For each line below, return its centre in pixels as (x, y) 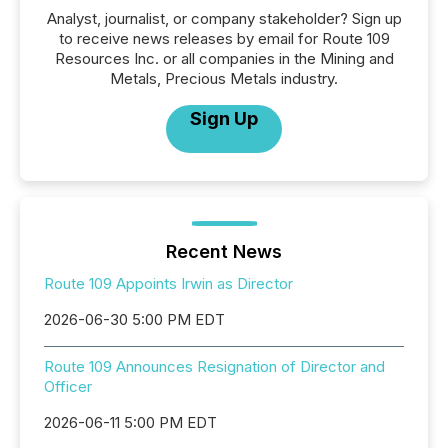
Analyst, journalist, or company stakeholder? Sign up (224, 19)
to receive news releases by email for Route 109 (224, 39)
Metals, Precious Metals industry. (224, 79)
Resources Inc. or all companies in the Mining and (224, 59)
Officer (68, 387)
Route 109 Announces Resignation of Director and (214, 367)
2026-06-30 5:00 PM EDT (134, 320)
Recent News (224, 252)
